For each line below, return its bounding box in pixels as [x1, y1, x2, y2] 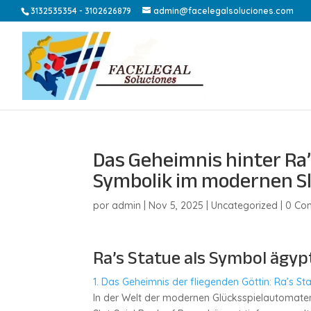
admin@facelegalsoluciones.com [153, 6, 294, 16]
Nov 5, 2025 [149, 199, 204, 212]
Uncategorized [211, 199, 278, 212]
